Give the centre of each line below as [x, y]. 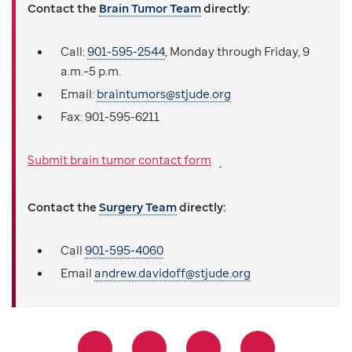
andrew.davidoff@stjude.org [172, 273]
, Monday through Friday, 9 [237, 51]
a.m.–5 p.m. [91, 71]
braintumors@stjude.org [164, 94]
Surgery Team [138, 207]
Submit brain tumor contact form [119, 159]
